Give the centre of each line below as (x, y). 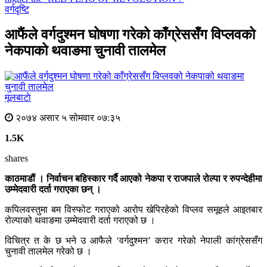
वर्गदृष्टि (17, 10)
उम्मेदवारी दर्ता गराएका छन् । (53, 190)
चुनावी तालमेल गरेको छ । (48, 252)
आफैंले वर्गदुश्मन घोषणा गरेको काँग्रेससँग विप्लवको (130, 35)
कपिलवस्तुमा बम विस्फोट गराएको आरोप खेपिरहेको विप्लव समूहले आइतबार (133, 210)
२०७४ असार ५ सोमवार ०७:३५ (67, 118)
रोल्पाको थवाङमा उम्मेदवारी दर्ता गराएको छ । (80, 221)
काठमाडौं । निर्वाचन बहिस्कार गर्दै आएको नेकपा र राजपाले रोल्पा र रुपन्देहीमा (133, 179)
